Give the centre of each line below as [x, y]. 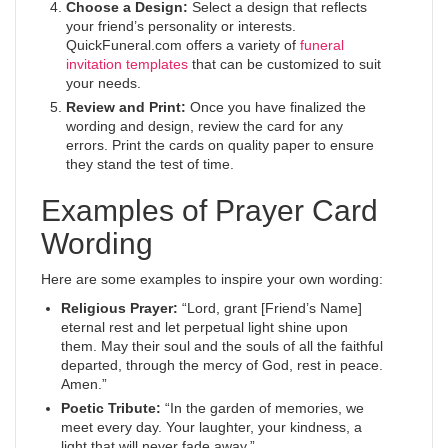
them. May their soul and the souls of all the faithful [222, 346]
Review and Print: [126, 107]
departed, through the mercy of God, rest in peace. [222, 365]
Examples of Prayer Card [209, 210]
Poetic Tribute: [111, 408]
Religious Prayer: [119, 308]
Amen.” [84, 384]
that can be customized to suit [284, 64]
